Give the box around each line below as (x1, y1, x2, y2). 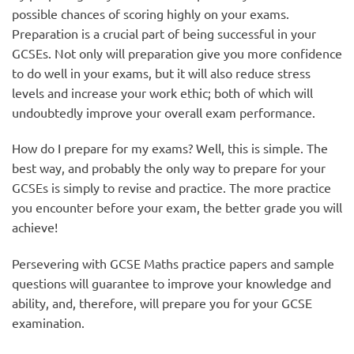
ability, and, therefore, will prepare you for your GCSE (12, 295, 312, 311)
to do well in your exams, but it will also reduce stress (12, 64, 311, 81)
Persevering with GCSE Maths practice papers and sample (12, 255, 334, 272)
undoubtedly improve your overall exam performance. (12, 104, 315, 120)
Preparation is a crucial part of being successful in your (12, 24, 316, 41)
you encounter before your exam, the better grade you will (12, 199, 342, 216)
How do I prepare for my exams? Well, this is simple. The (12, 140, 328, 156)
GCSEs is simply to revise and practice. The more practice (12, 179, 331, 196)
